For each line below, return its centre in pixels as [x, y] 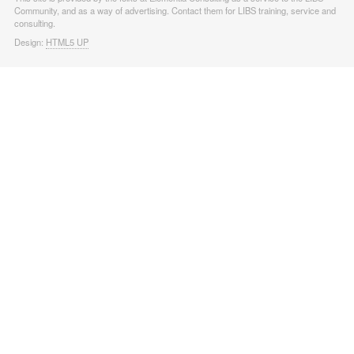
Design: [30, 41]
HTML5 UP [67, 41]
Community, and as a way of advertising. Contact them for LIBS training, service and [175, 10]
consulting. [34, 23]
